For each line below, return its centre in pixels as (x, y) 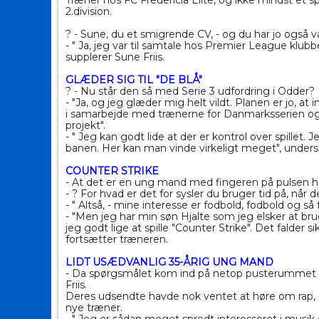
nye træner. (94, 308)
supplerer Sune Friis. (115, 57)
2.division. (89, 12)
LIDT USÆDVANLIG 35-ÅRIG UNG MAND (169, 262)
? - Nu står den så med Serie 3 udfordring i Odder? (190, 91)
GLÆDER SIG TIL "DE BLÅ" (134, 80)
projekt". (85, 126)
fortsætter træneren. (117, 240)
